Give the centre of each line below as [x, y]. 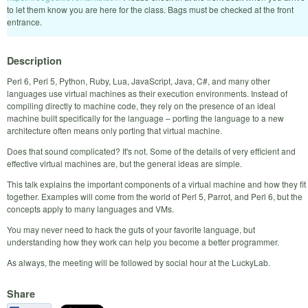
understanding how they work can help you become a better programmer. [143, 242]
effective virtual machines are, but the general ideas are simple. [124, 164]
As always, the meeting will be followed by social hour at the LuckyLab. [139, 263]
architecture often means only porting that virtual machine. [114, 131]
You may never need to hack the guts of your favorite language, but [131, 230]
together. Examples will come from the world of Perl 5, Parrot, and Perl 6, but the [155, 197]
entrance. [24, 21]
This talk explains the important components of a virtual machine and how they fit [156, 184]
